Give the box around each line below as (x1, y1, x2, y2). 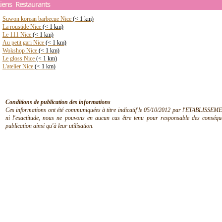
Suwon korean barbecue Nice (2, 15, 73, 22)
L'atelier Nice (2, 63, 35, 70)
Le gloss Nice (2, 55, 36, 62)
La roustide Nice (2, 23, 43, 30)
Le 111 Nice (2, 31, 33, 38)
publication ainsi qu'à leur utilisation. (5, 122, 94, 129)
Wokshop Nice (2, 47, 39, 54)
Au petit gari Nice (2, 39, 46, 46)
